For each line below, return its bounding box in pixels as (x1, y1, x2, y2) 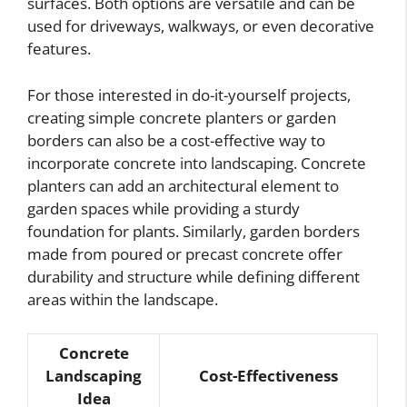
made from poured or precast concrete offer (27, 243, 342, 264)
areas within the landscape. (27, 288, 218, 310)
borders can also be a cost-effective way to (27, 129, 325, 151)
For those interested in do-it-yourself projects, (27, 84, 351, 105)
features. (27, 38, 91, 60)
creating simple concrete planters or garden (27, 106, 336, 128)
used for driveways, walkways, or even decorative (27, 15, 374, 37)
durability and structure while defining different (27, 265, 360, 287)
